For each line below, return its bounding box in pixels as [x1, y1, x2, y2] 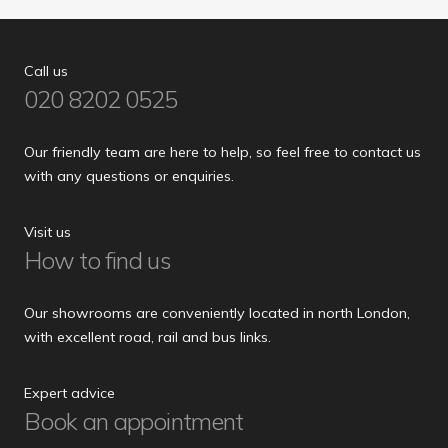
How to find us [24, 245, 171, 276]
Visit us [24, 223, 71, 242]
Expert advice [24, 384, 115, 403]
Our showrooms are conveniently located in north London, [24, 304, 410, 323]
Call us [24, 62, 68, 81]
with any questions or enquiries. [24, 167, 234, 186]
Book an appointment [24, 406, 243, 437]
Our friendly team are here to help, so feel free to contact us [24, 143, 421, 162]
